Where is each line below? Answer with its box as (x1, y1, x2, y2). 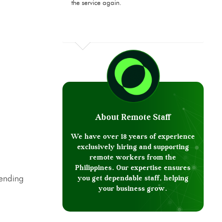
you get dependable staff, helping (77, 173, 189, 183)
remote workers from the (90, 153, 176, 162)
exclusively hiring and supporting (77, 142, 189, 152)
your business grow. (99, 184, 167, 193)
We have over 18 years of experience (71, 132, 195, 141)
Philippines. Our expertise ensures (75, 163, 191, 172)
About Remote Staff (95, 111, 171, 123)
